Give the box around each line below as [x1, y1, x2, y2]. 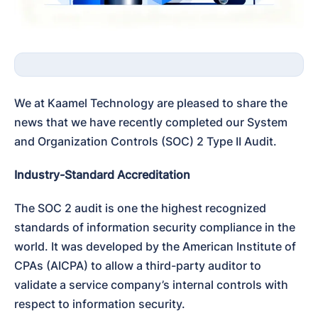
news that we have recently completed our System [14, 114, 287, 129]
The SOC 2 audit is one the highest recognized [14, 200, 266, 215]
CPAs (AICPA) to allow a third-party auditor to [14, 258, 261, 273]
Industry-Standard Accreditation [14, 167, 190, 182]
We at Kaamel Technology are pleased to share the [14, 95, 287, 110]
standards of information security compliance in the [14, 219, 295, 234]
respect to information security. [14, 296, 185, 311]
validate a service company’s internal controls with [14, 277, 288, 292]
